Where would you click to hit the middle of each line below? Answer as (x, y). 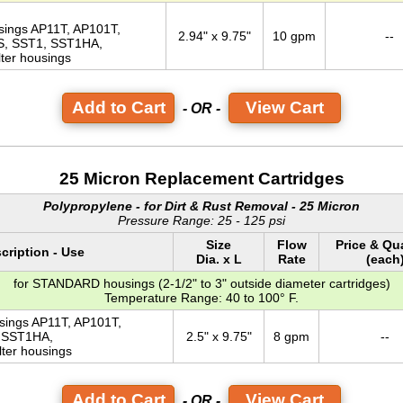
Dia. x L (219, 259)
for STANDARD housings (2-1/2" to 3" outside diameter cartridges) (201, 283)
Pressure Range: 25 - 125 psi (201, 220)
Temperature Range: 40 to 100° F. (201, 297)
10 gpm (294, 36)
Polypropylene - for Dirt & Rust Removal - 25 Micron (201, 206)
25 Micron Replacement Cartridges (201, 178)
